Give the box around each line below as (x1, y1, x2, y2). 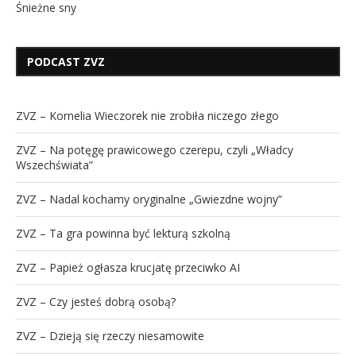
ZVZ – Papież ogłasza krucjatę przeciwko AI (16, 260, 240, 276)
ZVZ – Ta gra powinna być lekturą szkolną (16, 226, 230, 242)
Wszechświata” (16, 157, 93, 173)
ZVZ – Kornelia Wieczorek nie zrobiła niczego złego (16, 108, 279, 124)
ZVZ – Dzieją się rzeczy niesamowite (16, 328, 204, 344)
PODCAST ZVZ (27, 54, 105, 70)
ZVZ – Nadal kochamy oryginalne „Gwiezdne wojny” (16, 192, 282, 207)
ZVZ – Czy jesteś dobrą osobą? (16, 294, 176, 310)
